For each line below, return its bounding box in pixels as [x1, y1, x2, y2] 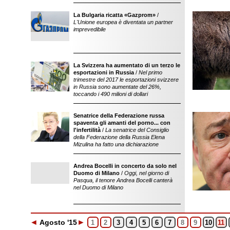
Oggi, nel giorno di [124, 170, 169, 176]
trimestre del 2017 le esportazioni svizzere [73, 76, 179, 83]
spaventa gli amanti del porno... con [73, 120, 170, 126]
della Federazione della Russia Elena [73, 134, 165, 140]
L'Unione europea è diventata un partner [73, 19, 173, 25]
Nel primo [138, 69, 162, 75]
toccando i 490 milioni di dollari [73, 91, 148, 97]
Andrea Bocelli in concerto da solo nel [73, 163, 177, 169]
